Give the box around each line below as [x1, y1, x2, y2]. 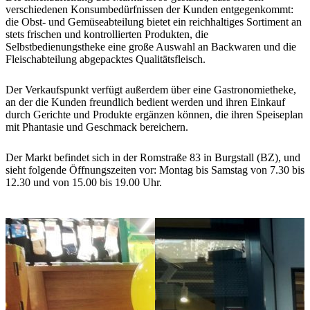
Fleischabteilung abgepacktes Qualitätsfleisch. [6, 53, 206, 66]
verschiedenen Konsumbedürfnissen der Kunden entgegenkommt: [6, 3, 293, 16]
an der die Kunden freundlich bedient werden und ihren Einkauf [6, 96, 285, 109]
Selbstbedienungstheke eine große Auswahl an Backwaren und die [6, 41, 296, 53]
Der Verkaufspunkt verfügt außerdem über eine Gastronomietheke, [6, 84, 296, 96]
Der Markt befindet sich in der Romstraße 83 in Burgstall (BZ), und [6, 152, 300, 164]
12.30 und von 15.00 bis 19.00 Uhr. [6, 176, 162, 189]
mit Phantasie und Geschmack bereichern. [6, 121, 188, 134]
